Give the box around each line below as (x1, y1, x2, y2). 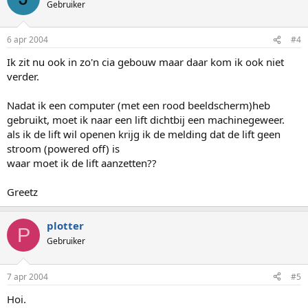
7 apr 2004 (7, 270, 48, 283)
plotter (47, 219, 84, 232)
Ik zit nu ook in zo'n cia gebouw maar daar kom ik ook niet (7, 55, 284, 69)
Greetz (7, 185, 38, 199)
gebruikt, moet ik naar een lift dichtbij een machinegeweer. (7, 113, 285, 126)
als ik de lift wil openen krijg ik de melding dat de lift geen (7, 127, 280, 141)
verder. (7, 69, 39, 83)
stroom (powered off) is (7, 142, 120, 155)
